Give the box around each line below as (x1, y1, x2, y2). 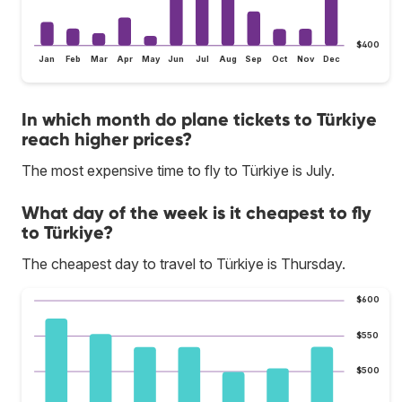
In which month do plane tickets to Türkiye (22, 109, 377, 131)
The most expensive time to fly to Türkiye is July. (22, 162, 335, 180)
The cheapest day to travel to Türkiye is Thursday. (22, 255, 345, 274)
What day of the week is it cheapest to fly (22, 202, 371, 224)
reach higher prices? (22, 128, 192, 151)
